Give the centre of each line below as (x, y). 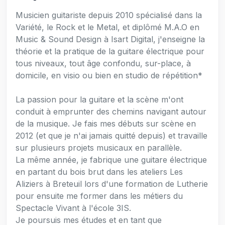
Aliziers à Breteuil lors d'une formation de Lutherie (112, 184)
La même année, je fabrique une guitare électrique (111, 160)
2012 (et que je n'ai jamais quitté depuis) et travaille (112, 136)
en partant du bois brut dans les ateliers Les (99, 172)
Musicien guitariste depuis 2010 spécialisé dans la (109, 15)
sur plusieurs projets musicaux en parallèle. (99, 148)
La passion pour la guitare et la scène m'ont (100, 100)
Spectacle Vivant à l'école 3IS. (74, 208)
